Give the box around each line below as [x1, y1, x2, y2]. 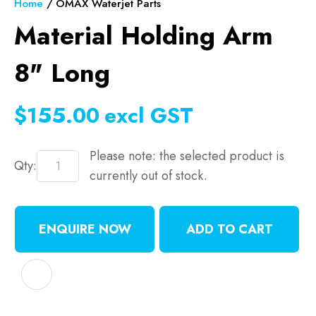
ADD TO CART [186, 220, 273, 238]
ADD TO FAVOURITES [172, 265, 293, 284]
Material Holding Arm [14, 17, 273, 54]
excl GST [104, 100, 193, 130]
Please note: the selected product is [90, 147, 284, 165]
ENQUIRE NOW [38, 220, 131, 238]
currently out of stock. [90, 166, 207, 185]
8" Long [14, 54, 110, 92]
